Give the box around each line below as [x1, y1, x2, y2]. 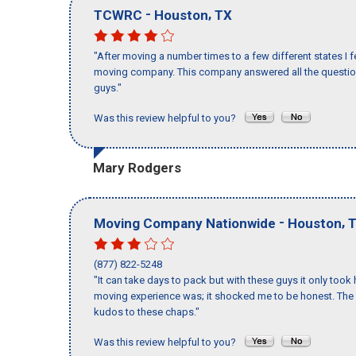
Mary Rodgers [93, 159, 181, 176]
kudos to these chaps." [94, 306, 199, 319]
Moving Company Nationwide [94, 215, 276, 231]
